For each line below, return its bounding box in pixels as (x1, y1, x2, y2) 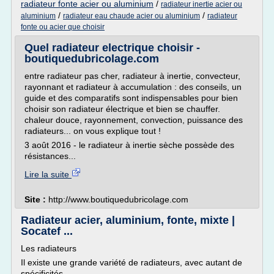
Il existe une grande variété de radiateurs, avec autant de (21, 257, 242, 267)
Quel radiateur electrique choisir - (24, 42, 200, 54)
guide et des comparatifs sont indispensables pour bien (24, 93, 238, 103)
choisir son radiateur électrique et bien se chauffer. (24, 104, 220, 114)
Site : (24, 194, 48, 204)
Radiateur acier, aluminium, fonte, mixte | (21, 214, 235, 226)
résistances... (24, 151, 76, 161)
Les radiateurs (21, 243, 76, 253)
